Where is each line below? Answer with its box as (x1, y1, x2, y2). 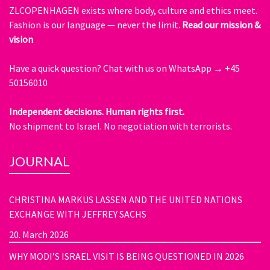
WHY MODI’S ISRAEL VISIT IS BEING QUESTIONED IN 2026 (9, 250, 244, 262)
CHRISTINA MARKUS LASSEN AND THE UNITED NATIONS (9, 193, 242, 206)
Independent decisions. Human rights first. (9, 105, 184, 118)
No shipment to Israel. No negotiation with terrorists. (9, 119, 232, 132)
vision (9, 33, 33, 45)
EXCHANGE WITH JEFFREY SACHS (9, 207, 146, 220)
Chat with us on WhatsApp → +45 (103, 61, 240, 74)
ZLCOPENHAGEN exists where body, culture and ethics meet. (9, 4, 257, 16)
